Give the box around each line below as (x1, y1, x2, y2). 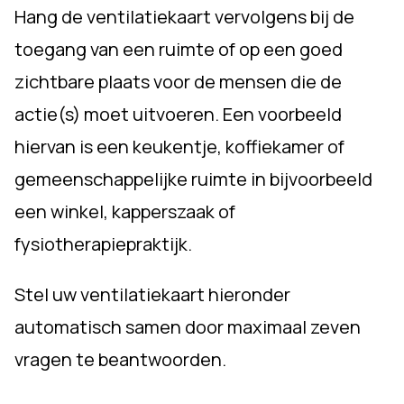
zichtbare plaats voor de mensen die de (14, 69, 342, 94)
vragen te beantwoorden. (14, 346, 226, 372)
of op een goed (218, 36, 343, 61)
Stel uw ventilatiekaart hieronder (14, 281, 290, 307)
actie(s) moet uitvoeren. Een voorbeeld (14, 101, 342, 126)
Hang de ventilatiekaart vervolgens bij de (14, 4, 354, 29)
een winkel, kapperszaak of (14, 198, 235, 224)
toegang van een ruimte (14, 36, 218, 61)
